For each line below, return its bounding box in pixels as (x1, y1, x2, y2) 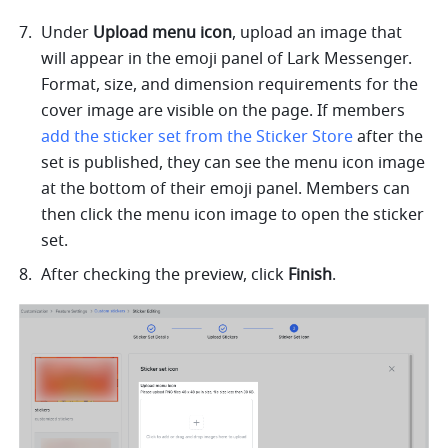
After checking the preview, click (41, 263, 289, 288)
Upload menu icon (93, 21, 233, 46)
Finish (288, 263, 333, 288)
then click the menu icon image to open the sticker (41, 203, 425, 228)
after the (353, 125, 424, 150)
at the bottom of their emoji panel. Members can (41, 177, 411, 202)
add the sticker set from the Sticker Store (41, 125, 354, 150)
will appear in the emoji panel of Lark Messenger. (41, 47, 413, 72)
